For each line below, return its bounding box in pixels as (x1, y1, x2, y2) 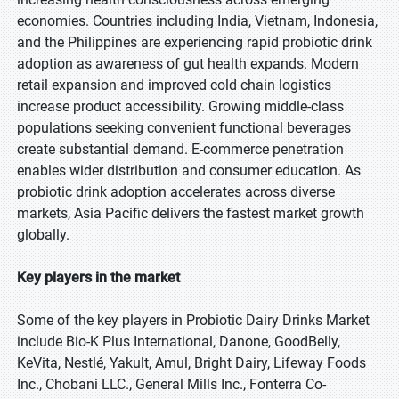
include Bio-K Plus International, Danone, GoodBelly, (17, 333, 340, 350)
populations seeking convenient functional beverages (17, 119, 351, 136)
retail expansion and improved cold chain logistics (17, 77, 331, 94)
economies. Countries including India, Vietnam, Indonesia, (17, 12, 378, 29)
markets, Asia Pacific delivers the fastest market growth (17, 205, 364, 222)
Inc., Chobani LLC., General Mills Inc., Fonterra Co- (17, 376, 326, 393)
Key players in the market (17, 269, 180, 286)
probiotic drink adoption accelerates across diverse (17, 183, 335, 200)
